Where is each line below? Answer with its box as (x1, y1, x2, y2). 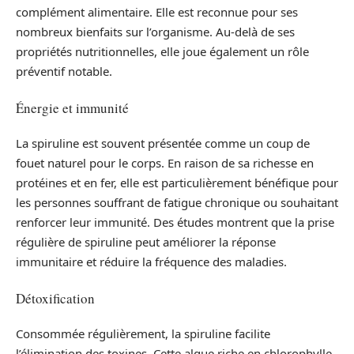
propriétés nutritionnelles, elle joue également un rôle (16, 43, 309, 59)
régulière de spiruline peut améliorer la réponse (16, 234, 276, 250)
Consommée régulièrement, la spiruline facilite (16, 326, 270, 341)
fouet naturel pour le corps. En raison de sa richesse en (16, 155, 314, 171)
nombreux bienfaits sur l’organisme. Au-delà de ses (16, 24, 295, 40)
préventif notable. (16, 63, 112, 79)
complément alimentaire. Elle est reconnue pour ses (16, 4, 298, 20)
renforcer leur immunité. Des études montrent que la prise (16, 214, 334, 230)
